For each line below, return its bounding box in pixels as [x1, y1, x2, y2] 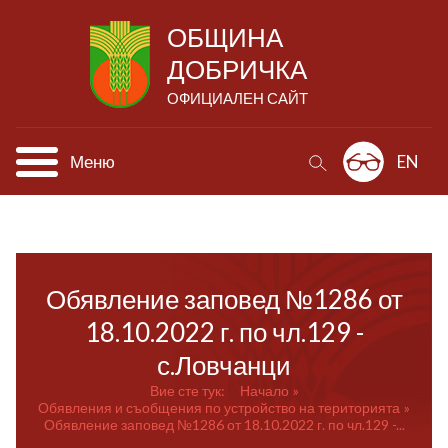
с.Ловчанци [157, 349, 291, 381]
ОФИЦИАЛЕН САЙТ [167, 89, 308, 107]
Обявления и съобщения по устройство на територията [38, 399, 400, 416]
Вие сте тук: [149, 382, 225, 399]
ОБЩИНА [167, 21, 283, 53]
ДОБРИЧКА [167, 53, 307, 85]
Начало [239, 382, 289, 399]
